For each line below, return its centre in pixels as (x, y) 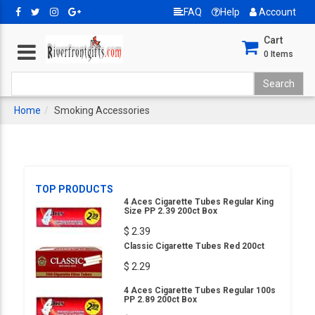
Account (276, 12)
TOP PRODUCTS (74, 189)
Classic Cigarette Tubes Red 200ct (194, 246)
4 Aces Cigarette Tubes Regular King (199, 202)
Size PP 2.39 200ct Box (171, 211)
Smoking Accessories (102, 110)
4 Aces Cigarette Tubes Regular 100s (200, 290)
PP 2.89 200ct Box (160, 300)
